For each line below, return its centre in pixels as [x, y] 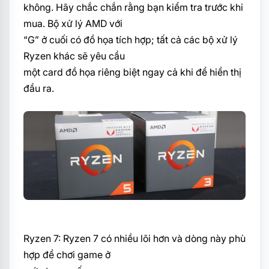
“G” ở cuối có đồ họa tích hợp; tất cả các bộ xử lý [131, 39]
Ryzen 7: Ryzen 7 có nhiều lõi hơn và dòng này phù [134, 238]
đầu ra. [39, 88]
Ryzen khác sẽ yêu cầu [74, 56]
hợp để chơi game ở [67, 254]
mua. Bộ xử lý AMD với [73, 23]
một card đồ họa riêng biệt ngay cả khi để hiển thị [132, 72]
